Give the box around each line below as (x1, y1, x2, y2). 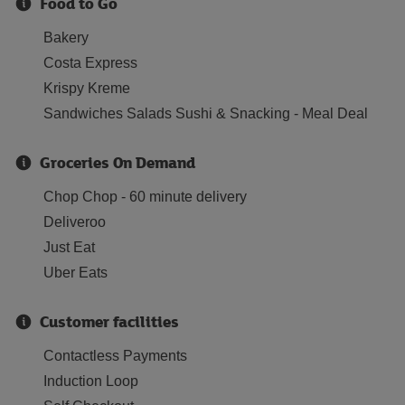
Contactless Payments (43, 348, 187, 363)
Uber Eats (43, 265, 108, 280)
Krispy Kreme (43, 80, 130, 96)
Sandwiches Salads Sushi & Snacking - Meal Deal (43, 106, 368, 121)
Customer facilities (40, 310, 179, 333)
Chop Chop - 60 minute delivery (43, 189, 247, 204)
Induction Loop (43, 373, 138, 389)
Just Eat (43, 240, 95, 255)
